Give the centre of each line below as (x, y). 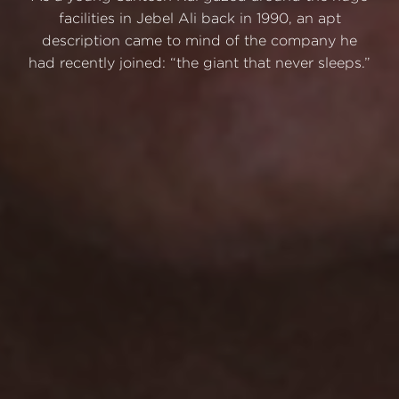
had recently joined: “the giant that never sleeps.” (199, 63)
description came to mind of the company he (199, 41)
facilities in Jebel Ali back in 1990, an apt (199, 19)
